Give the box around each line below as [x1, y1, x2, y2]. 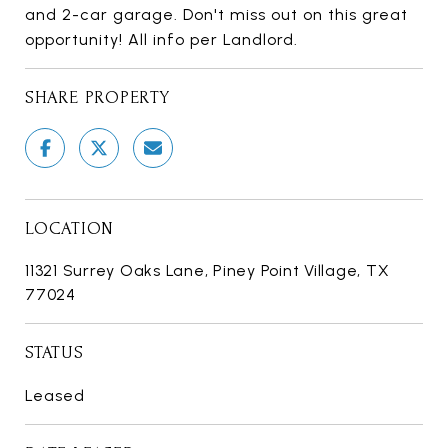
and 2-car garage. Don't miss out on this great [25, 4, 408, 24]
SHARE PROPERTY [25, 87, 170, 107]
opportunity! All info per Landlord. [25, 29, 298, 49]
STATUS [25, 342, 84, 362]
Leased [25, 385, 85, 405]
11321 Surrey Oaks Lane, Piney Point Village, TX [25, 260, 390, 280]
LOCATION [25, 218, 114, 238]
